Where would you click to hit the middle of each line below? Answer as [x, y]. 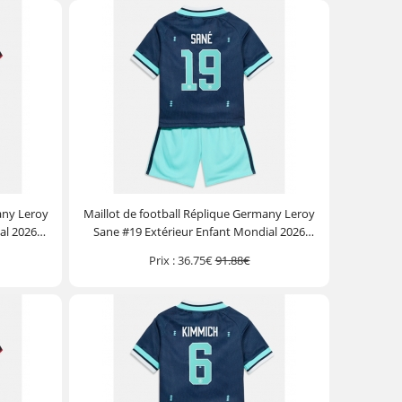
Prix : [162, 260]
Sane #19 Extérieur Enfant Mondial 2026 [200, 232]
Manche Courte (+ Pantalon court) [200, 249]
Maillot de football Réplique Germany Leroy [200, 214]
